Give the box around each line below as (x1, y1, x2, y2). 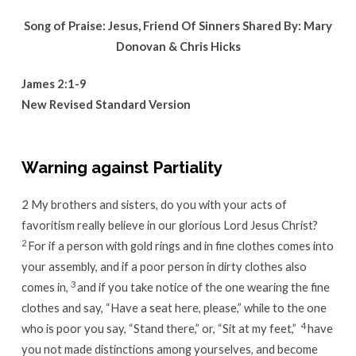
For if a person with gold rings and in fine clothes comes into (27, 238, 334, 253)
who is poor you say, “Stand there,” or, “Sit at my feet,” (21, 321, 299, 336)
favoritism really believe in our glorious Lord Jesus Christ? (21, 218, 318, 233)
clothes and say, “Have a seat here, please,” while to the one (21, 300, 327, 315)
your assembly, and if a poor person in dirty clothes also (21, 259, 307, 274)
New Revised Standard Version (21, 96, 191, 111)
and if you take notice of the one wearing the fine (76, 280, 330, 295)
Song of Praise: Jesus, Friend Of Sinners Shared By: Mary (24, 17, 332, 33)
